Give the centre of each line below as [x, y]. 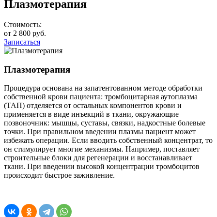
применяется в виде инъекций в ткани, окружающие [91, 114]
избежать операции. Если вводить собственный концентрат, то [108, 140]
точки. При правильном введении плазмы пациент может [100, 132]
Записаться [22, 42]
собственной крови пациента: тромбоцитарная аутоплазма [101, 97]
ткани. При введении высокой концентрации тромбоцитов [102, 167]
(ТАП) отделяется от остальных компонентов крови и [93, 106]
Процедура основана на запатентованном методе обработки [103, 88]
